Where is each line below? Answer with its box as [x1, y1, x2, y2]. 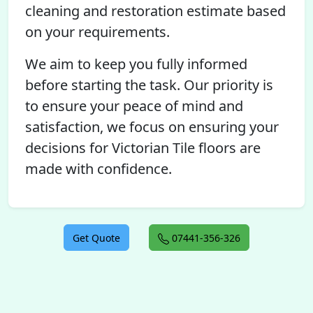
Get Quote [73, 231, 120, 245]
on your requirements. [25, 22, 170, 41]
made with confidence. [25, 159, 172, 178]
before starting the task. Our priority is [25, 75, 273, 94]
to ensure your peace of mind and [25, 96, 243, 115]
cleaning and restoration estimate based [25, 1, 286, 20]
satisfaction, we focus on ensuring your [25, 117, 279, 136]
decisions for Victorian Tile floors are [25, 138, 261, 157]
